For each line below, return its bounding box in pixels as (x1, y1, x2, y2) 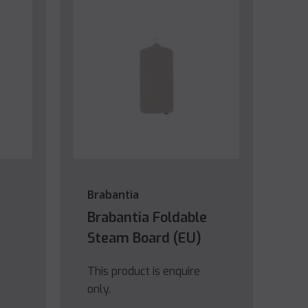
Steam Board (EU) (87, 229, 201, 248)
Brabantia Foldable (87, 208, 207, 228)
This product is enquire (87, 264, 200, 279)
